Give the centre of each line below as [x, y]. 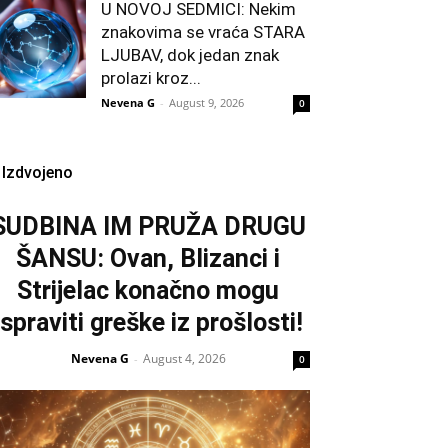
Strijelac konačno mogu [148, 291]
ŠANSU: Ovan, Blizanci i [148, 259]
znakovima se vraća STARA [203, 32]
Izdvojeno [37, 173]
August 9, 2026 [206, 103]
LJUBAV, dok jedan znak [190, 55]
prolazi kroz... [151, 78]
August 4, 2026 [184, 359]
